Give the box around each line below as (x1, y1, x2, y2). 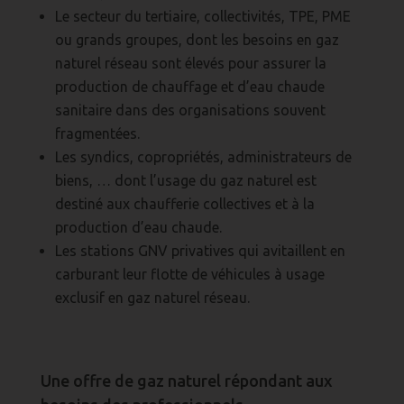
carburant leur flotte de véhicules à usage (54, 266, 325, 283)
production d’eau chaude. (54, 219, 222, 236)
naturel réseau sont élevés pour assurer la (54, 55, 326, 72)
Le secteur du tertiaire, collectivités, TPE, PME (54, 8, 351, 25)
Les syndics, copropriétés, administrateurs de (54, 149, 352, 166)
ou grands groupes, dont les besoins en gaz (54, 32, 339, 49)
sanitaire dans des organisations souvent (54, 102, 326, 119)
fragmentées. (54, 125, 140, 142)
